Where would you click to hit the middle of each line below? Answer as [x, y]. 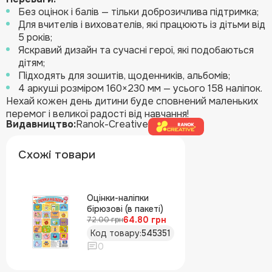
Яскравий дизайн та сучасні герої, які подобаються [136, 50]
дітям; [32, 63]
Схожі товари [57, 155]
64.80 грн [145, 219]
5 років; [35, 37]
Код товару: [116, 233]
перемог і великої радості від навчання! [97, 114]
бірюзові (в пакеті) [125, 209]
